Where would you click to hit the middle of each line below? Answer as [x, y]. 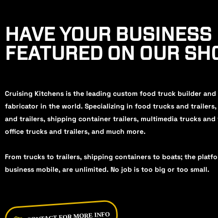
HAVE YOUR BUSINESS [108, 34]
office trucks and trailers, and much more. [75, 131]
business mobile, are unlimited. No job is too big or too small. [107, 169]
